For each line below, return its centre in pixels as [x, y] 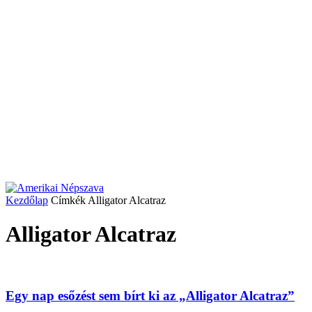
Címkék [68, 200]
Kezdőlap [27, 200]
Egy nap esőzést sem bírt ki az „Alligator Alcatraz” [150, 295]
